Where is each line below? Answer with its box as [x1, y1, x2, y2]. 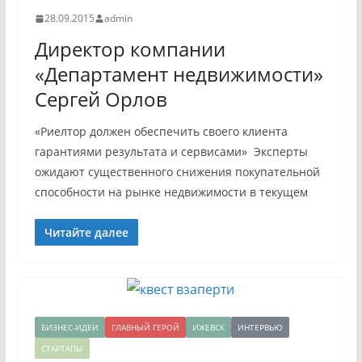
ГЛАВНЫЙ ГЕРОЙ [111, 322, 179, 333]
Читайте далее [44, 225, 128, 240]
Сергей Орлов [34, 86, 167, 112]
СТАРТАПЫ [40, 343, 83, 354]
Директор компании [34, 36, 225, 62]
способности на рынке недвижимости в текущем [34, 184, 308, 200]
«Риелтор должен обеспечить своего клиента [34, 124, 288, 139]
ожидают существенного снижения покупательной [34, 164, 320, 179]
